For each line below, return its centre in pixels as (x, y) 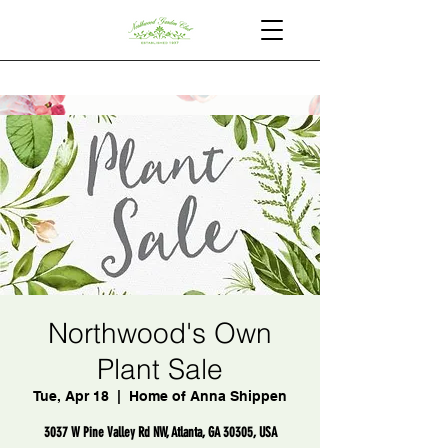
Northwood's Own (160, 333)
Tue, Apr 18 (71, 396)
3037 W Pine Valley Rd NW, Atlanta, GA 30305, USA (160, 432)
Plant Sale (160, 369)
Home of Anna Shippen (208, 396)
